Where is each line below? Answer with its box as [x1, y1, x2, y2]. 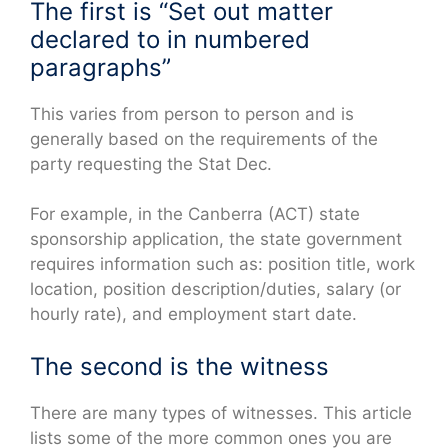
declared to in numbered [30, 24, 310, 54]
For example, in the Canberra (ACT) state [30, 204, 360, 225]
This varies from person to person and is [30, 103, 354, 124]
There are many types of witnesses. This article [30, 402, 412, 423]
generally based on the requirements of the [30, 128, 378, 149]
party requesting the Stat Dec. [30, 153, 272, 174]
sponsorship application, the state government [30, 229, 402, 250]
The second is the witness [30, 351, 329, 381]
